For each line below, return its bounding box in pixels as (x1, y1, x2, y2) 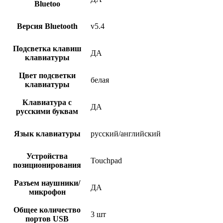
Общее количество (13, 206, 81, 215)
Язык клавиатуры (13, 129, 81, 138)
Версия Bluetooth (16, 22, 78, 31)
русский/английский (91, 129, 161, 138)
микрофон (28, 188, 66, 197)
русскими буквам (16, 107, 78, 116)
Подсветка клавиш (12, 44, 82, 53)
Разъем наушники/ (14, 179, 80, 188)
